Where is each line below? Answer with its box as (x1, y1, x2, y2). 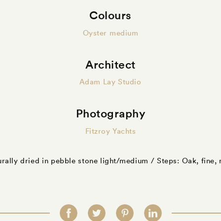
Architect (85, 57, 136, 72)
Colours (89, 8, 132, 23)
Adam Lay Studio (79, 77, 142, 87)
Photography (75, 106, 146, 121)
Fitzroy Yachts (85, 126, 136, 136)
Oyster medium (82, 28, 139, 37)
